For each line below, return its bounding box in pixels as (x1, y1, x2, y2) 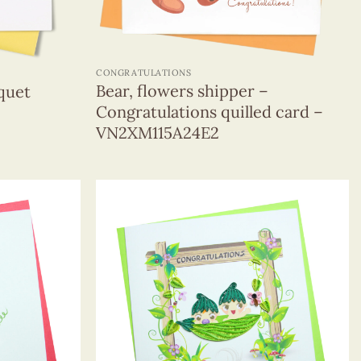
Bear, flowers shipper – (96, 80, 269, 101)
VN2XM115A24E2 (96, 122, 220, 143)
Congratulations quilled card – (96, 101, 324, 122)
